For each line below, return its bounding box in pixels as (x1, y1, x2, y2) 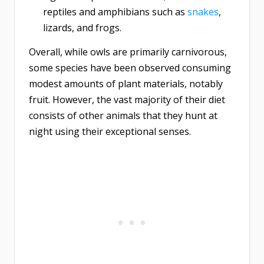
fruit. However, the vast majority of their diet (29, 93, 225, 107)
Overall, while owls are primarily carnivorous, (29, 45, 227, 59)
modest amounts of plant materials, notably (29, 77, 223, 91)
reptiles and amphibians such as (43, 5, 187, 19)
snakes (187, 5, 219, 19)
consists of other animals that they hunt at (29, 109, 217, 123)
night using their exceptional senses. (29, 125, 191, 138)
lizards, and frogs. (43, 21, 121, 35)
